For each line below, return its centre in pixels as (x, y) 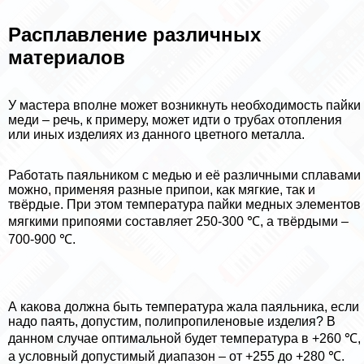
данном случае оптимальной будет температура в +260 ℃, (184, 338)
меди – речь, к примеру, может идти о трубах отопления (175, 119)
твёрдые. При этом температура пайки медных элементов (184, 204)
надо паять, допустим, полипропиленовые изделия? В (172, 321)
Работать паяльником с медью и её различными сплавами (184, 175)
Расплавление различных (134, 35)
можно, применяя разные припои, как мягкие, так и (162, 189)
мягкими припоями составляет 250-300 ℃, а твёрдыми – (178, 221)
